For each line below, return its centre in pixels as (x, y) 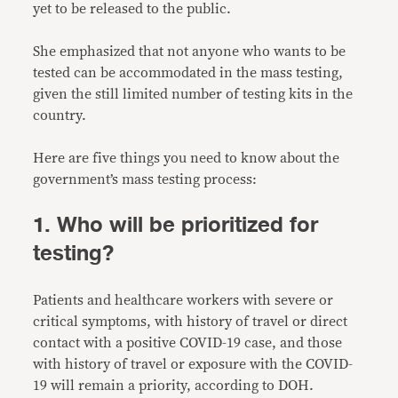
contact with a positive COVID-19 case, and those (188, 343)
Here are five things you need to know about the (187, 158)
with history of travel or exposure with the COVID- (193, 364)
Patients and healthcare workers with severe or (183, 300)
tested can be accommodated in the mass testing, (188, 73)
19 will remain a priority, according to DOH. (174, 386)
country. (60, 115)
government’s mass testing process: (145, 179)
